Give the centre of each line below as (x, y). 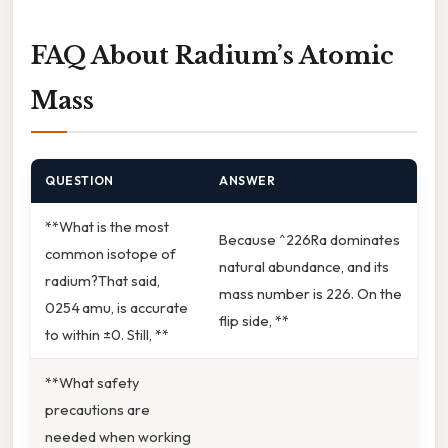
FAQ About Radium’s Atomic (212, 56)
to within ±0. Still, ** (107, 335)
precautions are (97, 410)
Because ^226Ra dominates (309, 240)
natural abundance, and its (304, 267)
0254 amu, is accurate (116, 308)
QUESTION (79, 181)
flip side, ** (254, 321)
